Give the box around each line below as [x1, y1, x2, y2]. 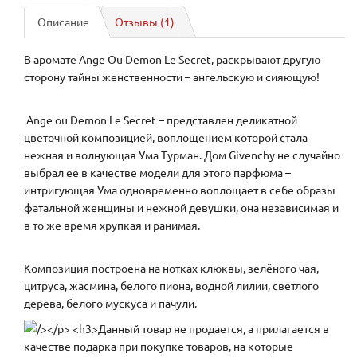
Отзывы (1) [115, 14, 175, 29]
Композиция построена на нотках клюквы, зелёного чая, [24, 261, 319, 276]
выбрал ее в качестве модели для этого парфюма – [24, 165, 291, 180]
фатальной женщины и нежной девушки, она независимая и [24, 200, 339, 215]
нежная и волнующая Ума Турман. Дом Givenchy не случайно [24, 147, 340, 163]
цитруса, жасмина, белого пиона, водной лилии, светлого [24, 278, 319, 293]
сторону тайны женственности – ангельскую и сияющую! [24, 69, 320, 84]
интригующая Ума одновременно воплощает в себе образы [24, 182, 335, 198]
